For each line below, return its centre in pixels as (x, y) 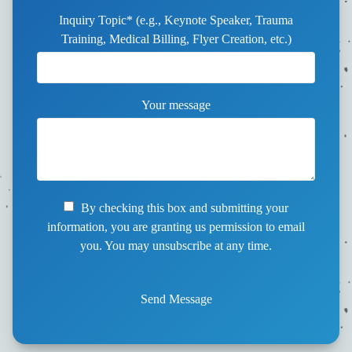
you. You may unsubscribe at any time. (176, 246)
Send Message (176, 299)
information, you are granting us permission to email (176, 227)
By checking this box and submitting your (183, 208)
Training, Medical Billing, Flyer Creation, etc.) (176, 39)
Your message (176, 105)
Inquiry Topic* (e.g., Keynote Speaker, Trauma (176, 20)
